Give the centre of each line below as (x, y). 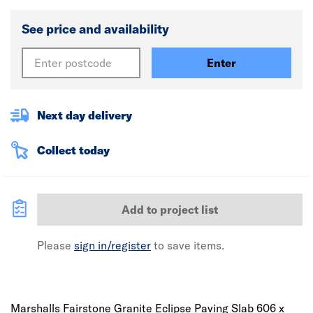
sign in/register (112, 245)
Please (56, 245)
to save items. (188, 245)
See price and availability (95, 29)
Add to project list (170, 210)
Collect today (73, 150)
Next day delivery (85, 115)
